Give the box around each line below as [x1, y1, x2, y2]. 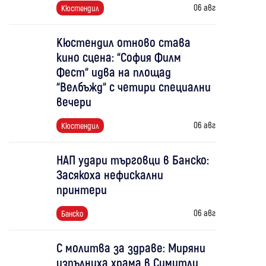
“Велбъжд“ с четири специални [56, 79, 211, 94]
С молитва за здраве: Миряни [56, 240, 205, 255]
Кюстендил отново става [56, 34, 191, 49]
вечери [56, 94, 91, 109]
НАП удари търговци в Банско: [56, 152, 209, 167]
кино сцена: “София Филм [56, 49, 181, 64]
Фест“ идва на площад [56, 64, 171, 79]
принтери [56, 182, 107, 197]
